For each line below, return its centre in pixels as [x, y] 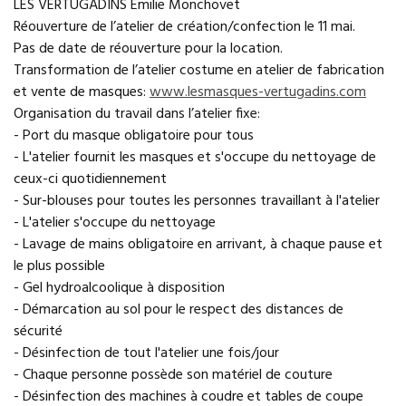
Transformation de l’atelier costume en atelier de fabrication [199, 71]
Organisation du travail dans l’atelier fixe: [137, 114]
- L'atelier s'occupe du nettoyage [115, 223]
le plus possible [59, 266]
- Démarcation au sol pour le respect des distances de [179, 310]
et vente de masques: [82, 92]
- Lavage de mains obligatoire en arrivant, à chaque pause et [198, 245]
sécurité [38, 332]
